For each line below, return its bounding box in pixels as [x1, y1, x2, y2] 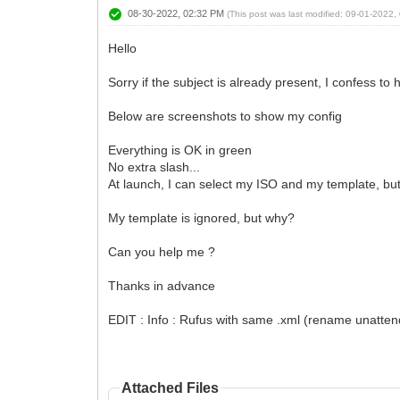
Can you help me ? [108, 244, 216, 259]
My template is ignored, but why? [108, 210, 296, 225]
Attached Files [121, 379, 220, 396]
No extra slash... [108, 159, 201, 174]
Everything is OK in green [108, 142, 253, 157]
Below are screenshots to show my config [108, 108, 343, 123]
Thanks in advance [108, 278, 216, 293]
